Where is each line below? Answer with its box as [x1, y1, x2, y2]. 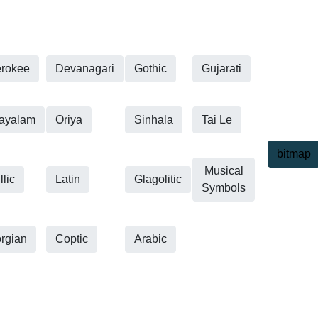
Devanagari [55, 62, 114, 75]
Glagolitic [134, 173, 182, 185]
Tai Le [202, 114, 232, 126]
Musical [204, 165, 243, 177]
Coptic [55, 233, 88, 245]
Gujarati [202, 62, 241, 75]
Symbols [202, 182, 246, 194]
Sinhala [134, 114, 173, 126]
